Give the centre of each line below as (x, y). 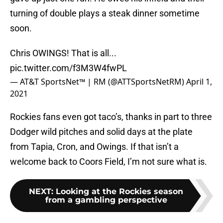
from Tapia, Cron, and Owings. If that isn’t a (94, 147)
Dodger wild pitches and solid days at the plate (101, 132)
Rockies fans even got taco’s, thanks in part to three (111, 117)
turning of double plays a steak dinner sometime (105, 13)
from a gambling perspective (106, 200)
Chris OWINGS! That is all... (63, 53)
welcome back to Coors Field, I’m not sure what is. (109, 162)
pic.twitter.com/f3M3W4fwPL (68, 68)
